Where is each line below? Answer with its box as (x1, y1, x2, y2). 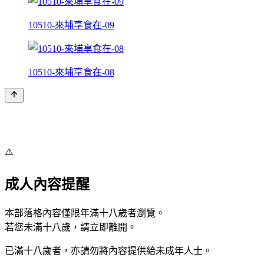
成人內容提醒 (5, 176, 90, 192)
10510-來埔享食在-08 (28, 67, 114, 77)
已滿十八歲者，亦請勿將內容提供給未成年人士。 (5, 245, 212, 256)
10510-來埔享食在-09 (28, 19, 114, 30)
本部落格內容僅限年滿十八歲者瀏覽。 (5, 207, 165, 218)
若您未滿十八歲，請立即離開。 (5, 222, 137, 232)
